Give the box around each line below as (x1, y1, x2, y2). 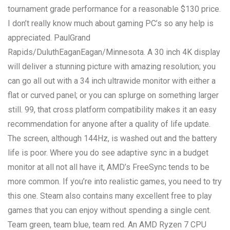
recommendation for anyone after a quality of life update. (8, 119, 210, 129)
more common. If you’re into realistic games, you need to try (8, 177, 222, 186)
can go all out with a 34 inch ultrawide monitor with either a (8, 76, 216, 86)
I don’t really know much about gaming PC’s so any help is (8, 18, 214, 28)
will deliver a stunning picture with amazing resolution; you (8, 62, 216, 71)
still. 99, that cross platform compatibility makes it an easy (8, 105, 217, 114)
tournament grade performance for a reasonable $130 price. (8, 4, 221, 14)
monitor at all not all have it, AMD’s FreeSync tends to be (8, 162, 209, 172)
